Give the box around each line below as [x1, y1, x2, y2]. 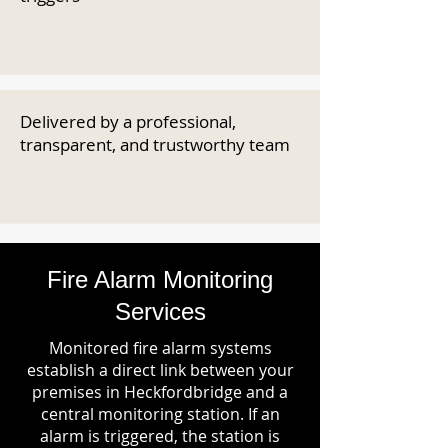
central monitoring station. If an [40, 403, 280, 425]
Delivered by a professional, [20, 110, 236, 133]
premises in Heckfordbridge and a [32, 381, 288, 403]
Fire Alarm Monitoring [47, 266, 273, 293]
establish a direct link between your [26, 359, 294, 381]
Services [114, 298, 206, 325]
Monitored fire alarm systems [48, 337, 272, 359]
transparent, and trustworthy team [20, 133, 290, 156]
